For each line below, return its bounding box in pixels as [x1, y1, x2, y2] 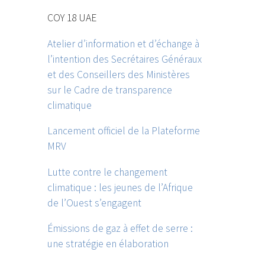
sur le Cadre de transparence [47, 83, 173, 96]
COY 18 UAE [47, 11, 97, 25]
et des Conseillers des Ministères [47, 67, 190, 81]
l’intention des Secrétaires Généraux [47, 52, 202, 66]
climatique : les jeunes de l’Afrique [47, 180, 193, 194]
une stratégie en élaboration [47, 237, 169, 251]
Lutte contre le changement [47, 165, 168, 179]
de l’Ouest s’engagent [47, 196, 142, 209]
